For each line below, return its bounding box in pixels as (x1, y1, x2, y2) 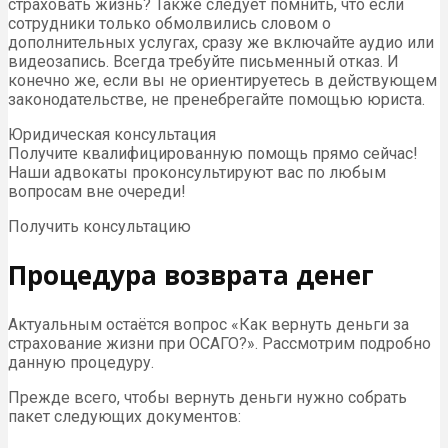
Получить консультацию (8, 216, 191, 236)
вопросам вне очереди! (8, 181, 186, 201)
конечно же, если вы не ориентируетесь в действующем (8, 70, 437, 90)
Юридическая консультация (8, 124, 216, 144)
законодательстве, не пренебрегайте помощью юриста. (8, 89, 425, 109)
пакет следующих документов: (8, 407, 241, 427)
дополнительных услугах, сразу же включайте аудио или (8, 32, 434, 52)
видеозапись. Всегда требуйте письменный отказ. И (8, 51, 399, 71)
